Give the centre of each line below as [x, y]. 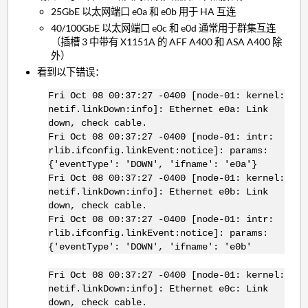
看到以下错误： [71, 71]
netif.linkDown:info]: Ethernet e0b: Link [158, 191]
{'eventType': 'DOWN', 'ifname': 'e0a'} [152, 164]
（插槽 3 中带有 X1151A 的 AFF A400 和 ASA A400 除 [167, 41]
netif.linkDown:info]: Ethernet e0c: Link [158, 288]
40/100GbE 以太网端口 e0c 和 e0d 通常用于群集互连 [164, 27]
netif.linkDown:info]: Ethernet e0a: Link [158, 109]
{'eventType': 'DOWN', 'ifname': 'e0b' [150, 246]
